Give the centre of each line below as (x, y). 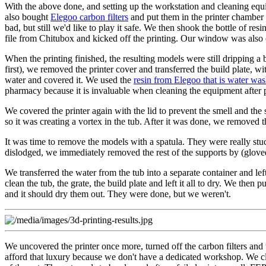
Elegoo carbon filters (89, 17)
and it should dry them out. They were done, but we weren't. (118, 194)
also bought (28, 17)
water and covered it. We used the (69, 80)
